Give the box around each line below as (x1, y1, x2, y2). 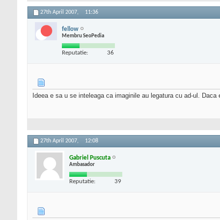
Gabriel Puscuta (69, 154, 110, 161)
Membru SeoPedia (62, 33, 104, 39)
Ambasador (69, 162, 95, 167)
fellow (62, 26, 79, 32)
